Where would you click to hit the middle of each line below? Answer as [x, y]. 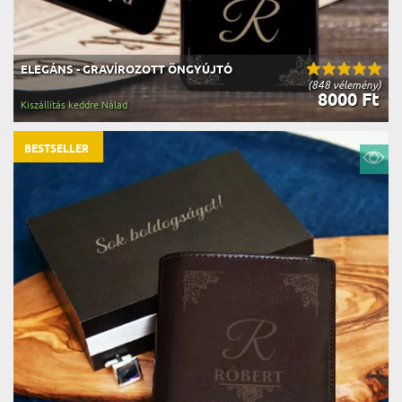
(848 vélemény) [345, 85]
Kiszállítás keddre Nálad [74, 105]
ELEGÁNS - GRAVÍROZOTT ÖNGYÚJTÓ [127, 70]
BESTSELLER [57, 149]
